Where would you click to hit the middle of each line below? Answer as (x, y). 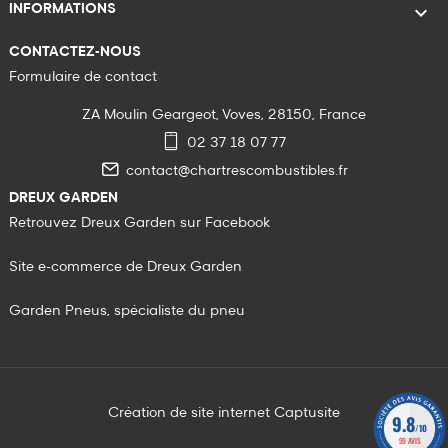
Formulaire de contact (83, 77)
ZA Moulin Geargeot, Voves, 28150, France (224, 115)
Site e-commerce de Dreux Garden (125, 267)
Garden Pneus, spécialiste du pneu (127, 311)
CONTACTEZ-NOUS (75, 52)
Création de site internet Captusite (224, 413)
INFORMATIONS (62, 9)
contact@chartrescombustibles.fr (236, 171)
